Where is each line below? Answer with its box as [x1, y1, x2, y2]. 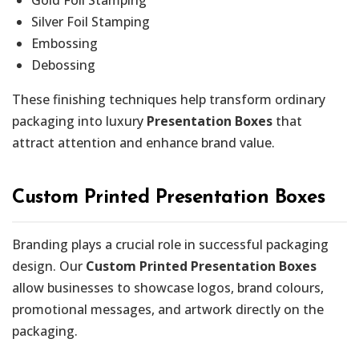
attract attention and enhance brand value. [12, 133, 275, 151]
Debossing [31, 55, 95, 74]
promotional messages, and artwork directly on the [12, 300, 324, 318]
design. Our [12, 256, 86, 275]
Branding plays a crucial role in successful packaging [12, 235, 329, 253]
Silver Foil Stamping [31, 12, 150, 30]
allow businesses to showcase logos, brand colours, [12, 278, 324, 296]
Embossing [31, 34, 98, 52]
